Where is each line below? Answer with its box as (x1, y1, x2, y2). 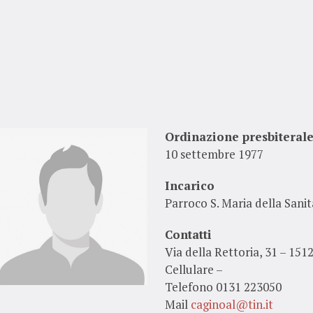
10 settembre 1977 (165, 146, 264, 162)
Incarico (165, 177, 215, 194)
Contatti (165, 226, 212, 242)
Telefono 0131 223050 (165, 279, 282, 295)
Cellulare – (165, 261, 224, 277)
